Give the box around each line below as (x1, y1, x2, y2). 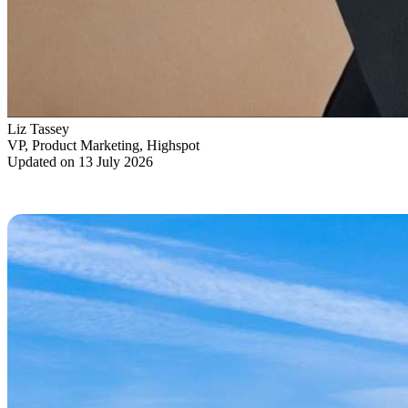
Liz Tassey (7, 121, 69, 138)
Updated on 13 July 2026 (7, 154, 153, 170)
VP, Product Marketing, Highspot (7, 138, 199, 154)
